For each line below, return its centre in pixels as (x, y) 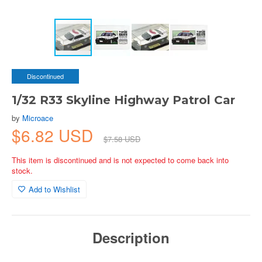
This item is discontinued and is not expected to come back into (120, 160)
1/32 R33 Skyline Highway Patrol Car (123, 100)
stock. (22, 170)
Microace (38, 118)
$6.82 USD (55, 135)
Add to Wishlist (54, 189)
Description (131, 237)
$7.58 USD (122, 139)
